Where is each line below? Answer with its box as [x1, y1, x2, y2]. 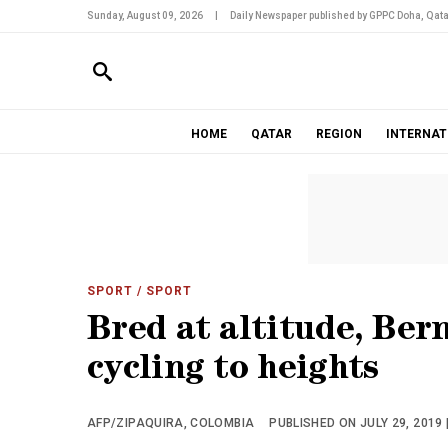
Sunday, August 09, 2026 [87, 10, 203, 21]
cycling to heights [87, 354, 379, 389]
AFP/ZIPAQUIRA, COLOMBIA [87, 416, 255, 430]
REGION [315, 127, 362, 141]
